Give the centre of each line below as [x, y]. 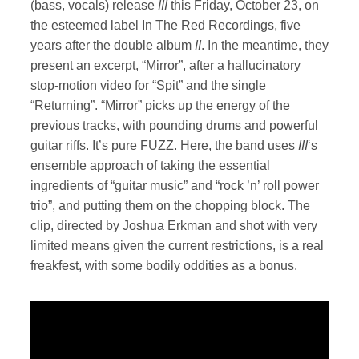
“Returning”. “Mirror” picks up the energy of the [160, 105]
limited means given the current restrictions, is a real [177, 246]
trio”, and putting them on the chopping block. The [170, 206]
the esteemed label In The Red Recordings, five [165, 25]
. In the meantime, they [265, 45]
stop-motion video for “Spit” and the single [148, 85]
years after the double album [113, 45]
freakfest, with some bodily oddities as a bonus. [164, 266]
